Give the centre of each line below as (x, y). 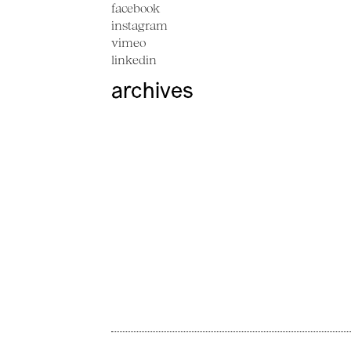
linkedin (134, 60)
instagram (139, 25)
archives (152, 93)
